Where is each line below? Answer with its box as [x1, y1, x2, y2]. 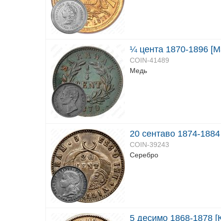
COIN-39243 [130, 141, 169, 148]
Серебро [130, 151, 158, 159]
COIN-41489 [130, 56, 169, 64]
